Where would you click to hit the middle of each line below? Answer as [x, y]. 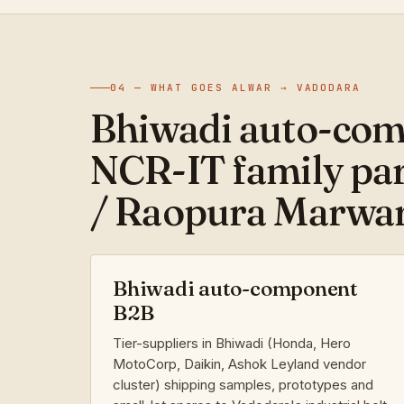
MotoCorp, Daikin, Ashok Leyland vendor [239, 363]
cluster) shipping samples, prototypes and [243, 384]
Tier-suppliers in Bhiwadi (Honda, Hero [232, 343]
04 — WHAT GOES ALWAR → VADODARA [236, 87]
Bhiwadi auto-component [235, 288]
